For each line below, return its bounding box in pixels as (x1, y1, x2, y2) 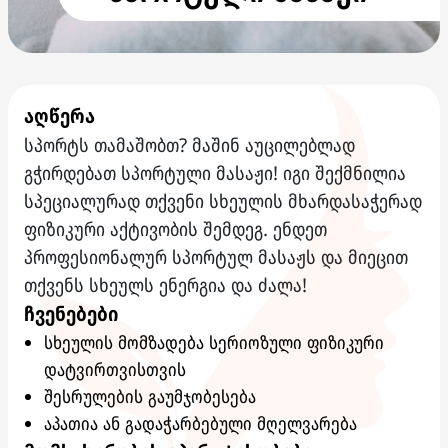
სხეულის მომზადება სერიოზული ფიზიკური (44, 330, 384, 354)
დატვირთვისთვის (44, 357, 186, 381)
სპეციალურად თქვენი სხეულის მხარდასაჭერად (24, 188, 422, 213)
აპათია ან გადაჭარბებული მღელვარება (44, 411, 357, 435)
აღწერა (24, 102, 95, 129)
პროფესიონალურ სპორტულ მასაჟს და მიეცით (24, 244, 408, 269)
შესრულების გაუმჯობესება (44, 384, 256, 408)
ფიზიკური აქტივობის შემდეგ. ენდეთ (24, 216, 327, 241)
